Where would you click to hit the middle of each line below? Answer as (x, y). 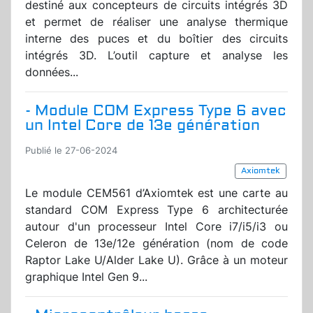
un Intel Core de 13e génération (143, 126)
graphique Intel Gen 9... (86, 277)
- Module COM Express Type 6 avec (156, 111)
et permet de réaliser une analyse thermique (156, 22)
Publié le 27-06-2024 (71, 151)
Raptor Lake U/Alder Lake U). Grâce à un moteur (156, 260)
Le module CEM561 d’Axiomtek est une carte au (156, 193)
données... (52, 72)
